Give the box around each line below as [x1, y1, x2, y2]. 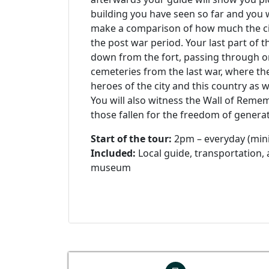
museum [91, 161, 131, 174]
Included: [91, 147, 136, 160]
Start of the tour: [91, 132, 172, 145]
